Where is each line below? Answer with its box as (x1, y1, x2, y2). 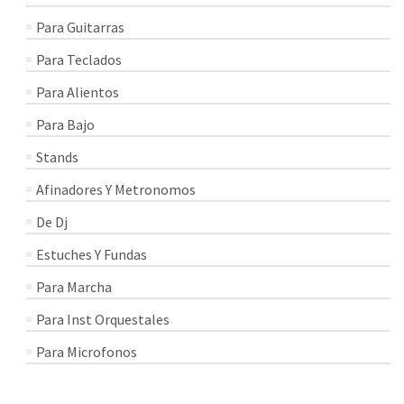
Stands (36, 147, 78, 166)
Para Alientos (36, 82, 119, 101)
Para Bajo (36, 115, 95, 133)
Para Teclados (36, 50, 122, 69)
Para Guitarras (36, 17, 124, 36)
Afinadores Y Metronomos (36, 179, 196, 198)
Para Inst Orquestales (36, 309, 170, 328)
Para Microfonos (36, 342, 137, 361)
